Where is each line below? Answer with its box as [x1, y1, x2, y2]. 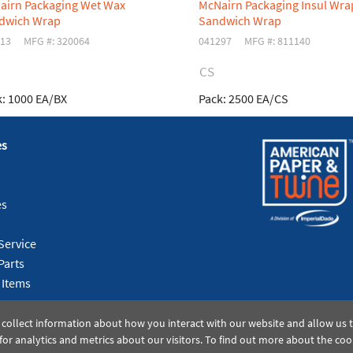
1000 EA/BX [6, 90, 67, 106]
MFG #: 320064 [24, 33, 91, 48]
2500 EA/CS [226, 90, 288, 106]
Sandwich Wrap [199, 12, 281, 28]
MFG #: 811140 [244, 33, 311, 48]
